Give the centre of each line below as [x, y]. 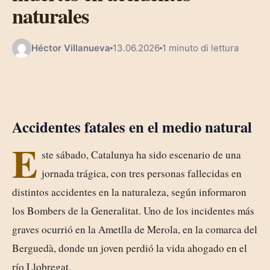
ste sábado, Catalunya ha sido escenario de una [141, 154]
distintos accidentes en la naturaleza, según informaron [129, 192]
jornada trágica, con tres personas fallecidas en [141, 173]
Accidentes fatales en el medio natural [132, 126]
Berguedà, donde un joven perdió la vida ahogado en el [130, 248]
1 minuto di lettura [200, 48]
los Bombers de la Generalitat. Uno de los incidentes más [133, 210]
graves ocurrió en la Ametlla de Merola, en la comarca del [135, 229]
